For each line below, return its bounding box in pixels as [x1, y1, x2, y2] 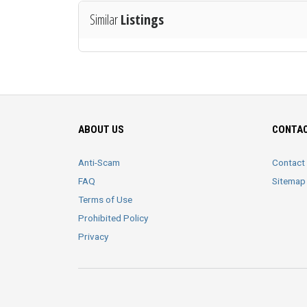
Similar [90, 10, 121, 29]
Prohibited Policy [78, 212, 148, 223]
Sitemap [272, 175, 306, 186]
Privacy [78, 230, 108, 242]
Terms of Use [78, 193, 132, 205]
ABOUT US [78, 123, 124, 136]
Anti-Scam [78, 156, 120, 168]
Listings [121, 10, 164, 29]
